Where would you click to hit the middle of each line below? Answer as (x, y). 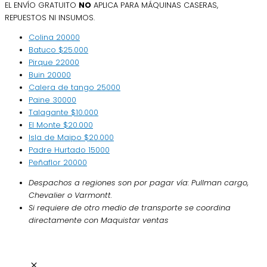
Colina (42, 38)
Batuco (44, 50)
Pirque (42, 63)
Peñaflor (46, 163)
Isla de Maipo (56, 138)
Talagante (50, 113)
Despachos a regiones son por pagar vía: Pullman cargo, (139, 183)
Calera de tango (63, 88)
